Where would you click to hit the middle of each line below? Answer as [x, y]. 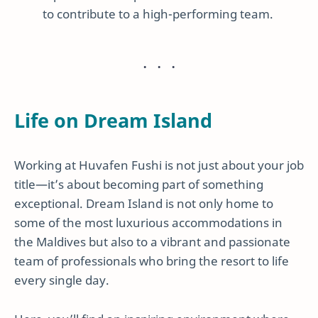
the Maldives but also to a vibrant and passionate [152, 241]
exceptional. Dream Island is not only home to [144, 203]
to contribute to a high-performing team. [158, 14]
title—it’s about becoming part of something [139, 184]
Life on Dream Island [113, 121]
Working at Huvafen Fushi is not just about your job [159, 165]
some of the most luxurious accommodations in [148, 222]
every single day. [62, 280]
